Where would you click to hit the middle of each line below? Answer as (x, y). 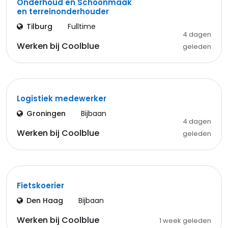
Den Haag (45, 201)
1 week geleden (185, 221)
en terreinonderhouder (63, 11)
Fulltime (82, 26)
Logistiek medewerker (62, 98)
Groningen (46, 113)
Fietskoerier (40, 186)
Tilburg (39, 26)
